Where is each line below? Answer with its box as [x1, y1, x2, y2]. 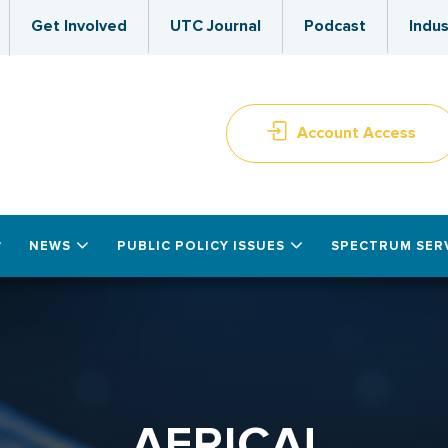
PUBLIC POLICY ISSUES [116, 238, 285, 254]
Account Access [297, 123, 416, 144]
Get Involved [31, 16, 127, 36]
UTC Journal [170, 16, 261, 36]
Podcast [304, 16, 366, 36]
